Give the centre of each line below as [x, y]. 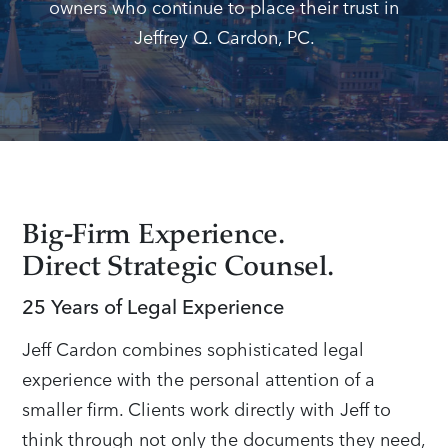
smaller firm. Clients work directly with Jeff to [207, 408]
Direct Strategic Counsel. [178, 269]
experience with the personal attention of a [199, 378]
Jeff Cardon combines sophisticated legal [193, 348]
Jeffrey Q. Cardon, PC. [224, 36]
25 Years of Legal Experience [153, 309]
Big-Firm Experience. [153, 237]
